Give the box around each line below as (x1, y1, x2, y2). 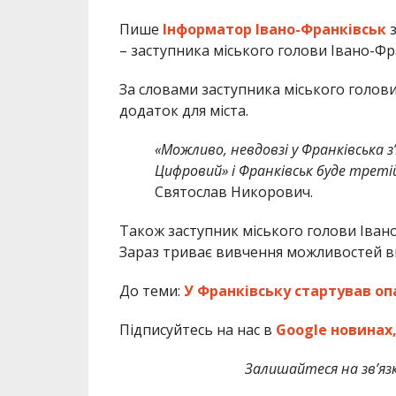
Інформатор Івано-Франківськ (162, 19, 386, 40)
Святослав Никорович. (154, 182, 313, 202)
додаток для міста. (118, 101, 248, 121)
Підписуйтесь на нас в (118, 320, 276, 340)
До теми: (118, 281, 184, 301)
